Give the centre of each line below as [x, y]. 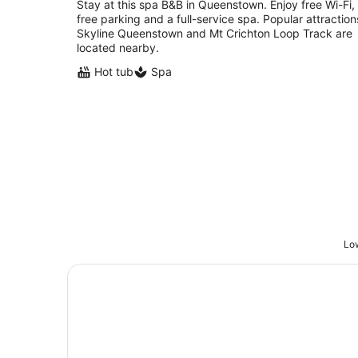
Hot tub [114, 72]
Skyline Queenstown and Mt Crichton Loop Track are [215, 33]
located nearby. [118, 48]
